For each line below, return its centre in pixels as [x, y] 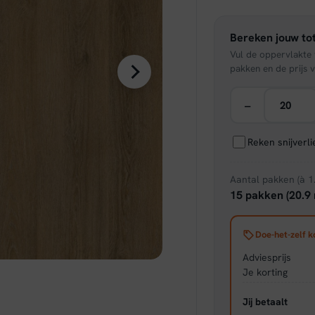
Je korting [265, 272]
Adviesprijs [266, 257]
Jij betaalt [265, 301]
